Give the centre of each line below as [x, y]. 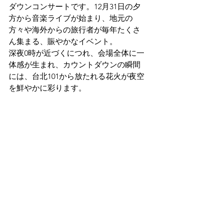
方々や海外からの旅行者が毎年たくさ [75, 30]
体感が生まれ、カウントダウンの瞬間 [75, 64]
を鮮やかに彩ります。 [47, 88]
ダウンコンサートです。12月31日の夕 [75, 6]
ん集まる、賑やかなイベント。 [63, 41]
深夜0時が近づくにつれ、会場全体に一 [77, 53]
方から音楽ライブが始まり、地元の [71, 18]
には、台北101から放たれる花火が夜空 [77, 76]
